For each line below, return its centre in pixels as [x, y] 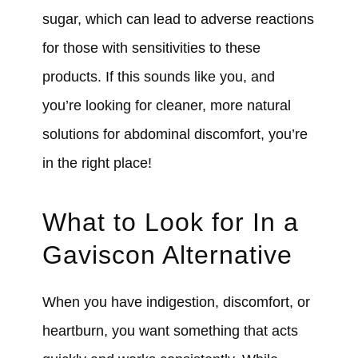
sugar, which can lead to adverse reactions [178, 20]
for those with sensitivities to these [151, 48]
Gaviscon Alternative [167, 255]
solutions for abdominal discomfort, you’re [175, 135]
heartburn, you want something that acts [170, 331]
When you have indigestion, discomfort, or [176, 302]
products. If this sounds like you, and [158, 77]
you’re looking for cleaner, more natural [166, 106]
